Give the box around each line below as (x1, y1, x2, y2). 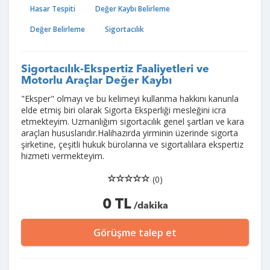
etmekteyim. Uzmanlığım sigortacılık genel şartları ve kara (21, 116, 244, 127)
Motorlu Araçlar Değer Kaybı (21, 75, 172, 86)
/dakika (131, 201, 168, 211)
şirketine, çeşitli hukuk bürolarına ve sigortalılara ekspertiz (21, 139, 243, 150)
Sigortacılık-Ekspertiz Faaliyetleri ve (21, 64, 209, 75)
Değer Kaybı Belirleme (95, 4, 170, 14)
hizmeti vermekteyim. (21, 150, 104, 162)
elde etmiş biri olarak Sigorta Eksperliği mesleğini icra (21, 104, 226, 116)
